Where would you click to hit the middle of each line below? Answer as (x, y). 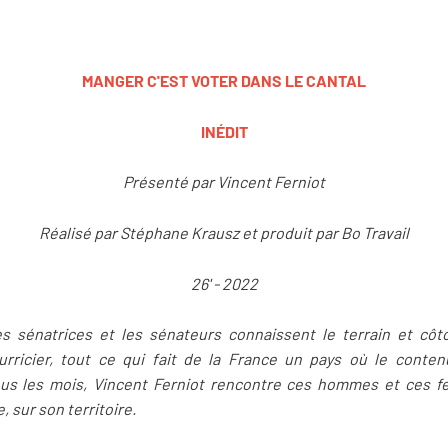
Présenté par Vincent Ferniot (224, 182)
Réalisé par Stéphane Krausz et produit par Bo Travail (224, 232)
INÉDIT (224, 131)
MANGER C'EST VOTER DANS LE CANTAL (224, 81)
